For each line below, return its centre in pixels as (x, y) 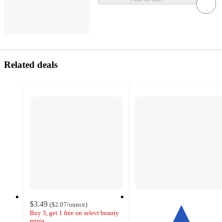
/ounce (76, 204)
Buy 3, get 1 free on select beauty (74, 213)
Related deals (31, 64)
